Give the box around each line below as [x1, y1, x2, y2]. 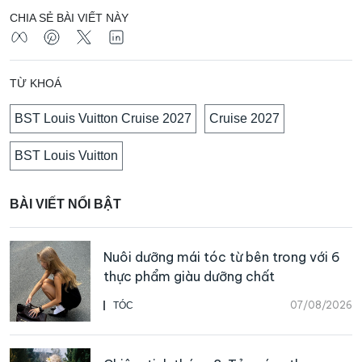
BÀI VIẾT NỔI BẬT [10, 196, 121, 211]
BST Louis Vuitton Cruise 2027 [15, 111, 192, 125]
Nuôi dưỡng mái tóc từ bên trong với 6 [103, 248, 340, 265]
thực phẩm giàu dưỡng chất [103, 267, 275, 284]
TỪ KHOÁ [10, 76, 61, 90]
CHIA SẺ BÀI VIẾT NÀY [10, 11, 128, 24]
